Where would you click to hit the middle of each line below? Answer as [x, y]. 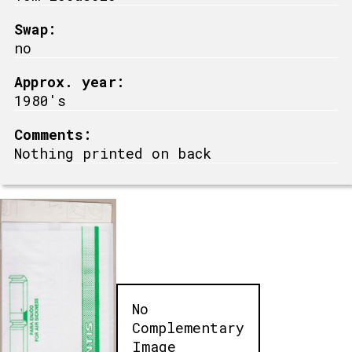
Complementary [188, 327]
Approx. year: [70, 81]
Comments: [53, 134]
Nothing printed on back [113, 153]
